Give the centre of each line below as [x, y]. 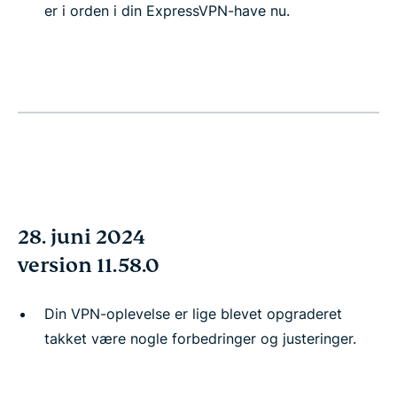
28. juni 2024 [82, 237]
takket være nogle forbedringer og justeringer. [200, 339]
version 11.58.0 [89, 265]
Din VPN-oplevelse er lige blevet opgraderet [193, 314]
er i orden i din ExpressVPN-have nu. [167, 11]
